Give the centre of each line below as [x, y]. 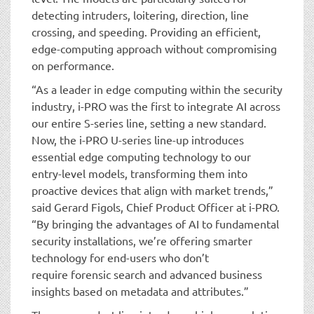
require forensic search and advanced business [147, 274]
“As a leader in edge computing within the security [157, 89]
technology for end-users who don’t [120, 257]
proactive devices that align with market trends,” [152, 190]
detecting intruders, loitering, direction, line [140, 14]
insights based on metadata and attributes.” [140, 291]
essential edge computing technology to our [141, 156]
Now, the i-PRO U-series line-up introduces [138, 139]
